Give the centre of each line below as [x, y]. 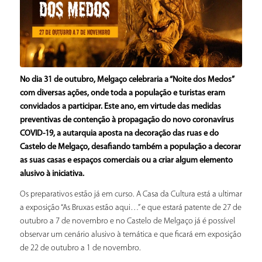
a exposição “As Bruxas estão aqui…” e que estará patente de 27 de [130, 208]
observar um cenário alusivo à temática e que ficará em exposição [130, 235]
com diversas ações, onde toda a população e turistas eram [122, 93]
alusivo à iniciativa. [52, 174]
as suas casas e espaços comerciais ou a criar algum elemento [126, 160]
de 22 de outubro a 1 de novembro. [80, 249]
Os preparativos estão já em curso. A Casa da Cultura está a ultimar [131, 195]
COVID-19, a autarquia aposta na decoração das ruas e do [119, 133]
